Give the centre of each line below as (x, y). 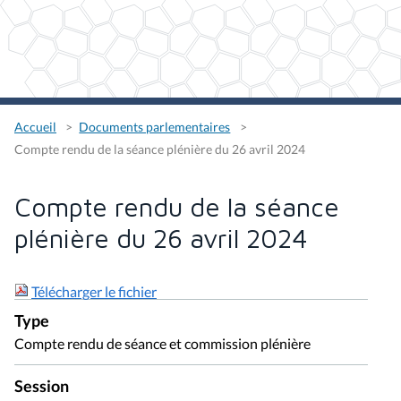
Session (42, 386)
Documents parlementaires (155, 127)
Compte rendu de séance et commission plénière (162, 343)
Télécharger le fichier (94, 291)
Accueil (35, 127)
